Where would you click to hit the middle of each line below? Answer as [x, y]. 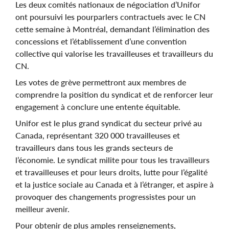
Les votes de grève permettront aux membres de [101, 82]
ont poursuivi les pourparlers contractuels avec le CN [110, 16]
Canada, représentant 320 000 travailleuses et [98, 135]
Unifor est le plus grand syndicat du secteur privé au [109, 123]
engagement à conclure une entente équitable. [98, 106]
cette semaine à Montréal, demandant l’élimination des [112, 29]
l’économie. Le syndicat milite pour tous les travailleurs [112, 159]
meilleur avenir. [43, 209]
